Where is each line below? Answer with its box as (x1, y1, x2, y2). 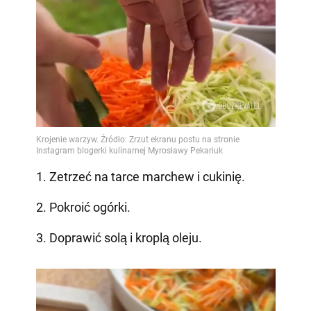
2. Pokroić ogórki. (35, 200, 131, 215)
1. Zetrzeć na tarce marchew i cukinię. (35, 169, 245, 185)
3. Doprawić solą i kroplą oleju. (35, 230, 202, 246)
